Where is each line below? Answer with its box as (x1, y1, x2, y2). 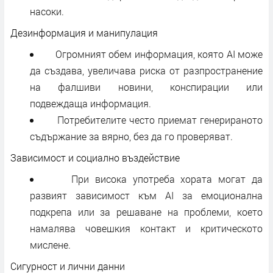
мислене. (30, 238, 71, 251)
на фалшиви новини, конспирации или (30, 80, 263, 93)
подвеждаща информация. (30, 96, 151, 110)
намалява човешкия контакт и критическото (30, 221, 263, 235)
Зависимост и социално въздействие (10, 151, 180, 164)
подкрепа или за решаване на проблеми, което (30, 205, 263, 218)
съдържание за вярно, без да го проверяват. (30, 129, 233, 143)
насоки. (30, 4, 64, 18)
